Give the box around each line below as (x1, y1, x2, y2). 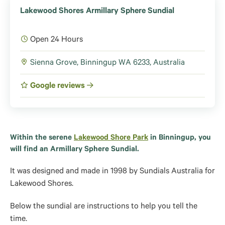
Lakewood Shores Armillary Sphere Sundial (20, 7, 174, 16)
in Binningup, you (148, 134, 211, 143)
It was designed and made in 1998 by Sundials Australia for (10, 167, 215, 176)
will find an (10, 146, 48, 154)
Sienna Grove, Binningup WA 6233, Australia (30, 59, 185, 68)
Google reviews (30, 82, 87, 91)
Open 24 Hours (30, 36, 83, 45)
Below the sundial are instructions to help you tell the (10, 202, 197, 211)
